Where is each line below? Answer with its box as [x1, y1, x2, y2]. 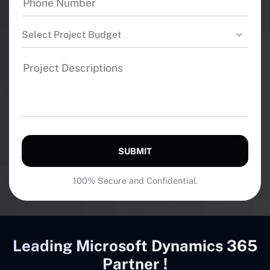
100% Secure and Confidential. [72, 175, 198, 186]
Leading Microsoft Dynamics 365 [13, 237, 257, 255]
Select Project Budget [22, 29, 121, 40]
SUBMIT [118, 146, 152, 156]
